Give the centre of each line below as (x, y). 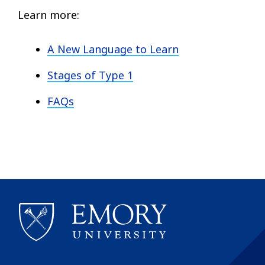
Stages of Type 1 (90, 75)
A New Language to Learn (113, 49)
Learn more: (49, 14)
